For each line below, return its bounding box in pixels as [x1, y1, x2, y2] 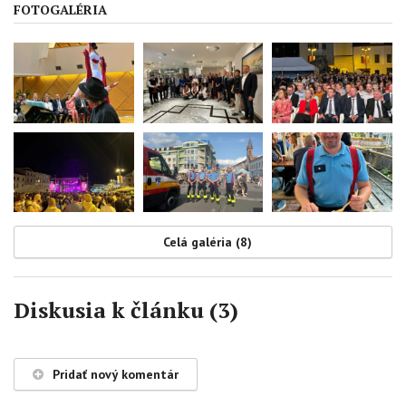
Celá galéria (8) [163, 234, 252, 251]
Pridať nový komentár [53, 366, 179, 383]
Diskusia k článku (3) [14, 295, 238, 325]
